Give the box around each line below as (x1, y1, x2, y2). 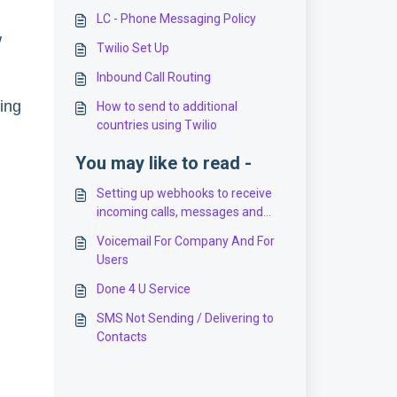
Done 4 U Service (96, 282, 191, 296)
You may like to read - (74, 152, 252, 174)
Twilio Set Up (96, 41, 169, 55)
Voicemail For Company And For (96, 234, 275, 248)
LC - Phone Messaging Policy (96, 12, 256, 26)
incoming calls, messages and (96, 205, 263, 219)
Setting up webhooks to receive (96, 186, 272, 200)
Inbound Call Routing (96, 70, 211, 84)
